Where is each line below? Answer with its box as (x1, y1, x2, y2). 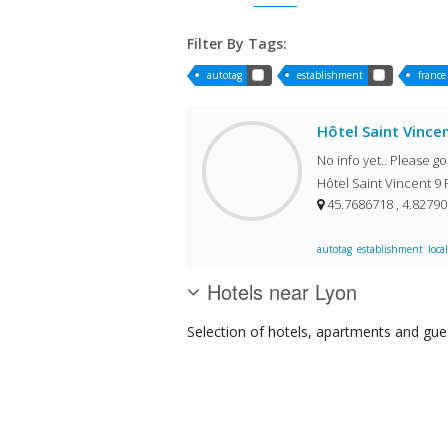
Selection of (187, 321, 268, 341)
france (418, 67, 446, 82)
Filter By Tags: (187, 33, 287, 53)
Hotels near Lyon (207, 276, 357, 306)
